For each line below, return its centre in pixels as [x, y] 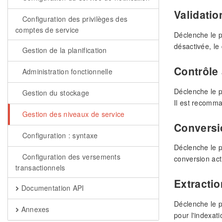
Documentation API [52, 188]
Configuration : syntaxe [59, 135]
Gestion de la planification [63, 50]
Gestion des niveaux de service [72, 114]
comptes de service [47, 30]
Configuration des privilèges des [74, 19]
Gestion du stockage [55, 93]
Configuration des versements [70, 157]
